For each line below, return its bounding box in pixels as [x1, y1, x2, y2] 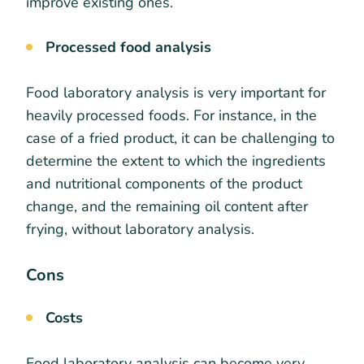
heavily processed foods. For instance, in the [26, 106, 317, 126]
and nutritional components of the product [26, 174, 302, 194]
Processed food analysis [45, 37, 215, 58]
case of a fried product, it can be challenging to [26, 128, 335, 149]
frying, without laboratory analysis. [26, 219, 254, 240]
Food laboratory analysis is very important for [26, 83, 326, 103]
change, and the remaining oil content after [26, 197, 308, 217]
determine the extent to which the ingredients [26, 151, 326, 171]
